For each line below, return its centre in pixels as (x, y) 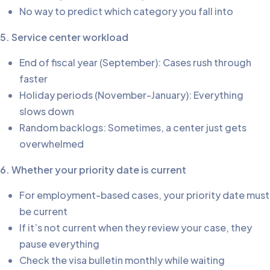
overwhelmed (52, 143)
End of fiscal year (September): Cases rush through (135, 62)
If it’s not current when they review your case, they (136, 227)
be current (43, 211)
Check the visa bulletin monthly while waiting (122, 260)
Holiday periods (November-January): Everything (131, 95)
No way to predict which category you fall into (126, 11)
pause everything (59, 243)
